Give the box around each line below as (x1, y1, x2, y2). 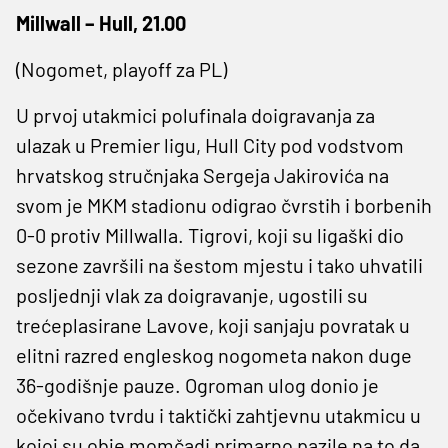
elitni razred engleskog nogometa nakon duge (16, 342, 412, 367)
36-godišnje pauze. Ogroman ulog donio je (16, 372, 379, 397)
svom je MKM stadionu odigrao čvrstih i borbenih (16, 192, 432, 217)
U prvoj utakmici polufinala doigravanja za (16, 102, 375, 127)
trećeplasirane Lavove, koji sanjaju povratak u (16, 312, 410, 337)
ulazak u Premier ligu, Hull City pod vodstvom (16, 132, 404, 157)
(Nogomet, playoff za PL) (16, 56, 227, 81)
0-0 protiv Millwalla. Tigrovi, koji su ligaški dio (16, 222, 404, 247)
